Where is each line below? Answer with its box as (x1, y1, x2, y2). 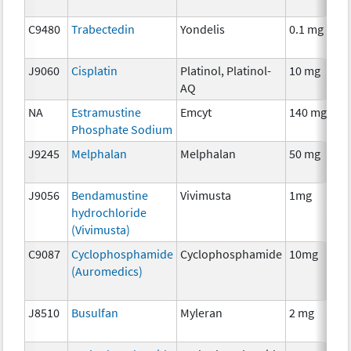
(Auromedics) (71, 262, 143, 279)
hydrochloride (71, 204, 147, 220)
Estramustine (71, 103, 142, 120)
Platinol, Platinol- (180, 62, 272, 78)
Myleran (180, 304, 223, 320)
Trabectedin (71, 20, 136, 37)
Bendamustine (71, 186, 149, 203)
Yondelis (180, 20, 226, 37)
